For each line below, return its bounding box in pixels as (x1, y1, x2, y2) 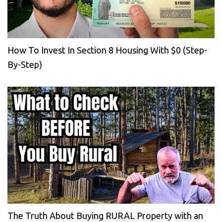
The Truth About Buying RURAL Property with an (7, 210, 203, 221)
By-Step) (7, 59, 42, 70)
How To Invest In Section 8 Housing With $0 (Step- (7, 45, 207, 55)
